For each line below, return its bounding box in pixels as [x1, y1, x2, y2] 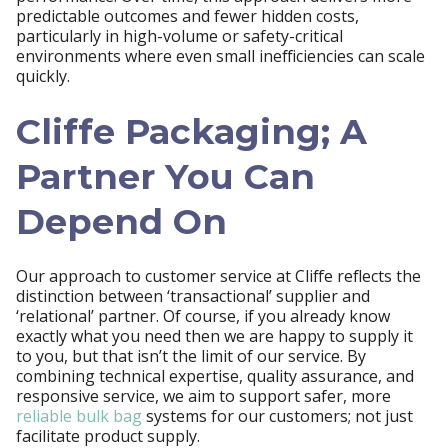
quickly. [16, 65, 70, 88]
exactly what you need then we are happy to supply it [16, 325, 413, 347]
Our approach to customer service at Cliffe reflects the [16, 265, 421, 287]
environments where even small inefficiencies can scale [16, 45, 425, 68]
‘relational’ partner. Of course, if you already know [16, 305, 390, 327]
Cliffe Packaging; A [16, 109, 367, 153]
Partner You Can [16, 154, 315, 198]
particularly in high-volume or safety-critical [16, 25, 343, 48]
